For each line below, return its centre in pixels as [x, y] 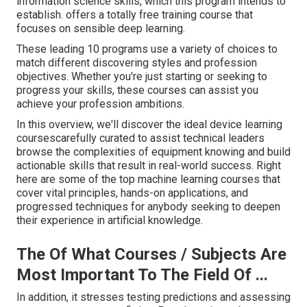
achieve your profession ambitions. [100, 104]
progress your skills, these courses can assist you [137, 90]
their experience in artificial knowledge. [110, 221]
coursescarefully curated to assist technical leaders [140, 138]
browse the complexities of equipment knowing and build [153, 152]
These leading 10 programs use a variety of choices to [147, 49]
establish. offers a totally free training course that [135, 15]
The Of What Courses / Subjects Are [151, 255]
